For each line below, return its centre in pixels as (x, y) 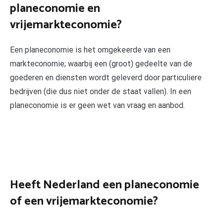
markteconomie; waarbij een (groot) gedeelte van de (101, 63)
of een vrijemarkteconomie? (84, 201)
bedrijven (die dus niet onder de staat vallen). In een (101, 91)
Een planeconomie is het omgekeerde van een (90, 50)
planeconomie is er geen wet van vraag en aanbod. (97, 105)
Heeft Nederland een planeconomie (105, 185)
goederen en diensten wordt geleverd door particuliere (106, 77)
